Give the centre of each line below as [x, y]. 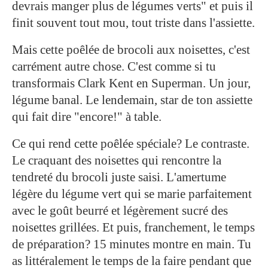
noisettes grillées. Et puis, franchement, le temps [133, 227]
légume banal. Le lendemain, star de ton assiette [132, 100]
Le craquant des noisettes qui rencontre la [117, 160]
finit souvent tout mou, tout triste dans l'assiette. [133, 22]
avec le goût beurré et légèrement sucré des [120, 210]
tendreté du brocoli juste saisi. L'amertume [119, 177]
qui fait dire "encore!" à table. [87, 116]
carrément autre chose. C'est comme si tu [114, 66]
